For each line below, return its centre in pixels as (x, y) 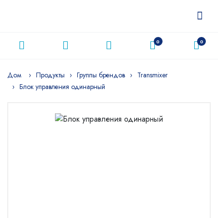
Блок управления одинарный (62, 87)
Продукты (50, 75)
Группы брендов (101, 75)
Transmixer (153, 75)
